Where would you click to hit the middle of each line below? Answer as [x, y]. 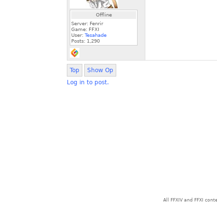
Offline [104, 15]
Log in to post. [88, 82]
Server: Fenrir [87, 23]
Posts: [79, 41]
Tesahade [96, 35]
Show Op [100, 70]
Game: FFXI [85, 29]
